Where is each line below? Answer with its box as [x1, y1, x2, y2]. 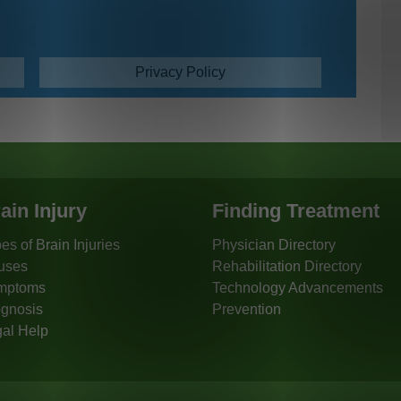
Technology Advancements [212, 279, 384, 295]
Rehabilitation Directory [212, 258, 363, 274]
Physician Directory [212, 236, 337, 252]
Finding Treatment [212, 199, 380, 222]
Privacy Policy [134, 64, 226, 81]
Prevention [212, 301, 282, 317]
